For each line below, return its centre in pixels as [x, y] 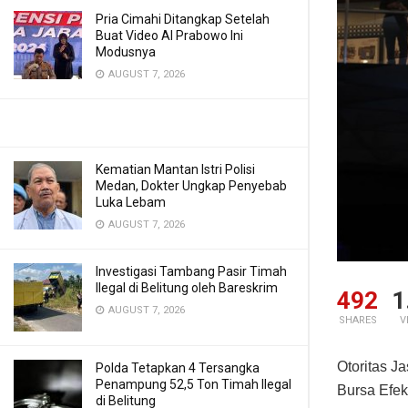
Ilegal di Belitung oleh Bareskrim [187, 288]
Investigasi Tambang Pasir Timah [191, 271]
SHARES [357, 320]
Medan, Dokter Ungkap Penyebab [191, 186]
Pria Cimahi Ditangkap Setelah [183, 19]
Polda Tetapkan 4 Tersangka [178, 368]
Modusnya [126, 52]
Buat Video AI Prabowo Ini [169, 36]
